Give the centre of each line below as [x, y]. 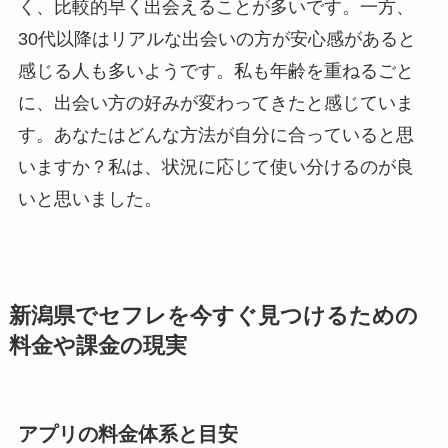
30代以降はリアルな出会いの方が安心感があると [216, 39]
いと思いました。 [89, 199]
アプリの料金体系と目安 [127, 433]
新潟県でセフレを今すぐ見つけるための [213, 316]
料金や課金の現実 [97, 346]
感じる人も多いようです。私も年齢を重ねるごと [215, 71]
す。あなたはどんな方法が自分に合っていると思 [215, 135]
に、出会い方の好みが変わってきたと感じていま [215, 103]
